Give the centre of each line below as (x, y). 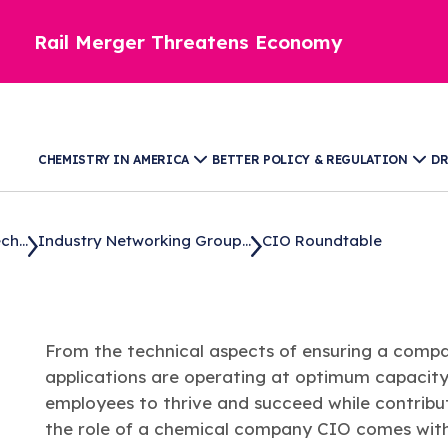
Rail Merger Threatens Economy (188, 41)
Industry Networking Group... (144, 241)
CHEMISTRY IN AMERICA (113, 159)
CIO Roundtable (321, 241)
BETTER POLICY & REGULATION (310, 159)
